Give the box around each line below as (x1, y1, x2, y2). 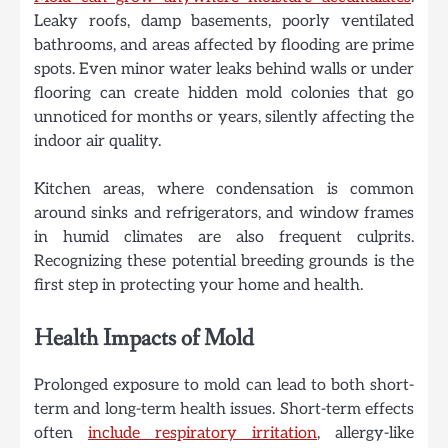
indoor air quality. (34, 131, 161, 152)
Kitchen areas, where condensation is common (34, 179, 414, 200)
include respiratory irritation (88, 423, 317, 444)
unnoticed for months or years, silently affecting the (34, 107, 414, 128)
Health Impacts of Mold (34, 323, 254, 355)
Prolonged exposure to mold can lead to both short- (34, 375, 414, 396)
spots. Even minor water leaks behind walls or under (34, 59, 414, 80)
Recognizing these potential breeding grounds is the (34, 251, 414, 272)
